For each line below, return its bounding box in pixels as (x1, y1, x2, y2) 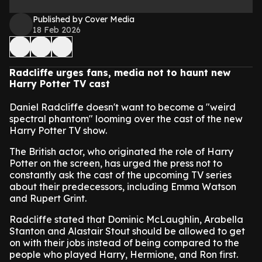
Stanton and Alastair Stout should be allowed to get (9, 225, 245, 237)
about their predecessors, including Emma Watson (9, 181, 236, 192)
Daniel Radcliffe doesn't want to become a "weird (9, 101, 236, 113)
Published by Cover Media (33, 14, 135, 25)
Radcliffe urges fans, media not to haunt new (9, 67, 230, 78)
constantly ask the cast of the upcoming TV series (9, 169, 232, 181)
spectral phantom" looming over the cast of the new (9, 113, 243, 125)
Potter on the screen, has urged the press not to (9, 157, 222, 169)
